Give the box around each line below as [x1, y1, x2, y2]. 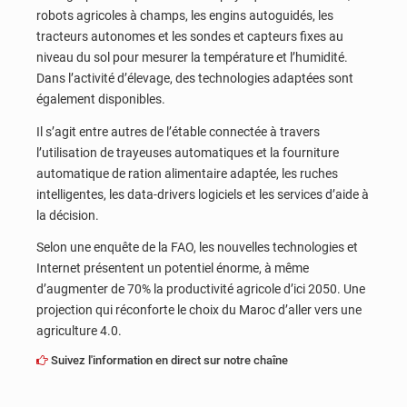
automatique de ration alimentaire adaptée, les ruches [36, 165, 338, 181]
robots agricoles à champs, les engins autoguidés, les [36, 8, 333, 24]
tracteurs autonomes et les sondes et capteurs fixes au [36, 29, 343, 45]
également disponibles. [36, 92, 165, 107]
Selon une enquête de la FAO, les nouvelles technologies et [36, 240, 358, 255]
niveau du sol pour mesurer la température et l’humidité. [36, 50, 348, 65]
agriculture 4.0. [36, 323, 122, 339]
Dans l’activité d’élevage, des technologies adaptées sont [36, 71, 353, 86]
